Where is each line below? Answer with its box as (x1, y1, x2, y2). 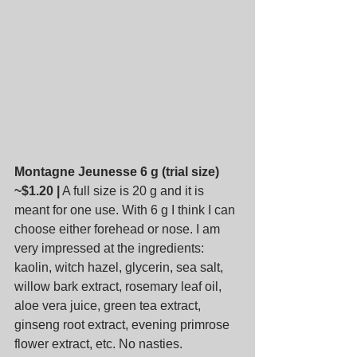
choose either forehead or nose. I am (14, 222, 223, 236)
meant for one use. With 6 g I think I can (14, 202, 238, 217)
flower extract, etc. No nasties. (14, 336, 182, 351)
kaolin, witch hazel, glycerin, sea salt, (14, 260, 226, 274)
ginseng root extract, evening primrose (14, 317, 233, 331)
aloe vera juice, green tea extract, (14, 298, 204, 312)
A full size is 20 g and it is (60, 183, 207, 198)
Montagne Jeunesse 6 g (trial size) (14, 164, 222, 178)
